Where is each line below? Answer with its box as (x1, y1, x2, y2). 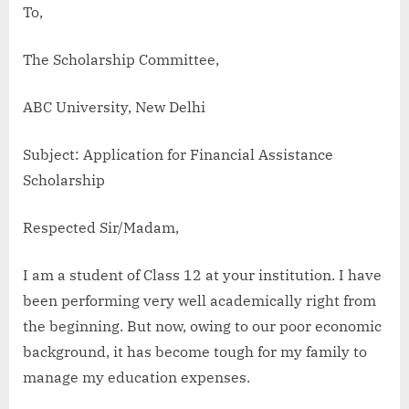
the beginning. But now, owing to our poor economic (23, 317, 382, 335)
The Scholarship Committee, (23, 50, 223, 68)
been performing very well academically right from (23, 291, 376, 309)
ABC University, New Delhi (23, 98, 205, 116)
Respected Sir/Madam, (23, 218, 179, 236)
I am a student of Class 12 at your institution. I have (23, 266, 382, 284)
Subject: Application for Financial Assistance (23, 145, 333, 163)
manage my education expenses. (23, 368, 250, 386)
